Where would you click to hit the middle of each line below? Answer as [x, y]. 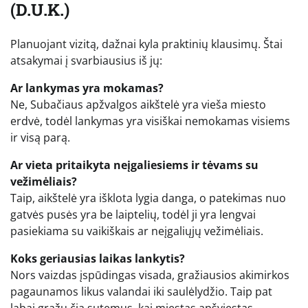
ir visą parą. [40, 137]
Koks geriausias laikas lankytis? [98, 258]
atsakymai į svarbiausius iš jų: [86, 60]
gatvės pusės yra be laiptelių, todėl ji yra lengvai [133, 214]
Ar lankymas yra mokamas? [87, 88]
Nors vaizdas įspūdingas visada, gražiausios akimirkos [150, 275]
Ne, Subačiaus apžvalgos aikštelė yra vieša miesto [138, 104]
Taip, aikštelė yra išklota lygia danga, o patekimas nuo [148, 198]
